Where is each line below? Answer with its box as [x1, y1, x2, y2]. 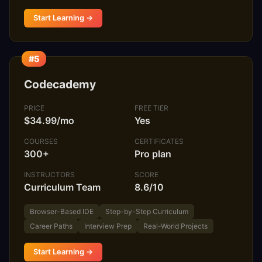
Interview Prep [84, 221, 132, 230]
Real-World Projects [143, 221, 208, 230]
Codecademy [24, 77, 96, 92]
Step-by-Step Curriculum [105, 206, 188, 216]
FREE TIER [135, 104, 169, 113]
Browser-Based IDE [30, 206, 94, 216]
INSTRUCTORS [24, 170, 75, 179]
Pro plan [135, 148, 172, 160]
